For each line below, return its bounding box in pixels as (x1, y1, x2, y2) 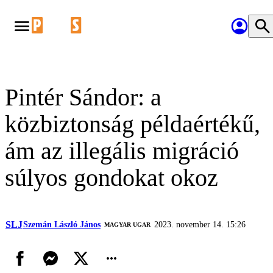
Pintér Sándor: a (5, 83, 161, 111)
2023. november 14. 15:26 (154, 220, 246, 229)
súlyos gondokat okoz (5, 164, 218, 191)
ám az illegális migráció (5, 137, 239, 165)
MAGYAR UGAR (104, 221, 151, 228)
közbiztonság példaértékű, (5, 110, 260, 138)
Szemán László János (23, 220, 101, 229)
